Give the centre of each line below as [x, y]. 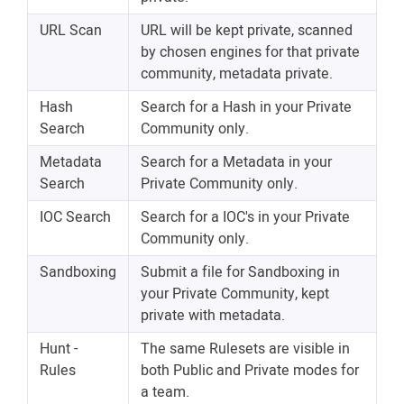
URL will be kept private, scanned [247, 31]
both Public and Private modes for [250, 371]
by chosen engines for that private [250, 53]
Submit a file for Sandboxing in [240, 273]
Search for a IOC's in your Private [245, 218]
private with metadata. [213, 316]
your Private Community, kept [235, 294]
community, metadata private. [237, 74]
